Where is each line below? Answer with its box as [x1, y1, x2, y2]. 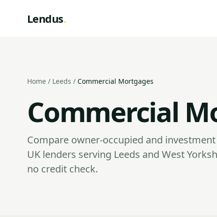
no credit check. [27, 162, 98, 175]
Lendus [27, 11, 63, 26]
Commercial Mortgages [77, 77, 154, 86]
